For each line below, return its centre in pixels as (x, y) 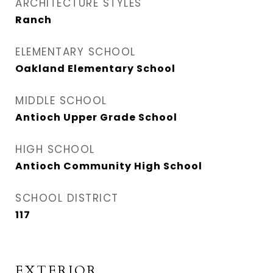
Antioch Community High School (109, 166)
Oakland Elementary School (95, 69)
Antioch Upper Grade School (96, 117)
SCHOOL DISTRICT (67, 198)
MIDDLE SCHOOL (61, 101)
